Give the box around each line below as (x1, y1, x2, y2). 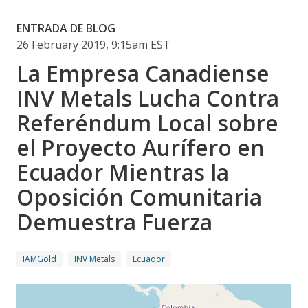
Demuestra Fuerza (16, 206, 212, 236)
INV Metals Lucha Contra (16, 82, 279, 113)
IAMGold (23, 252, 56, 265)
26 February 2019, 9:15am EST (16, 36, 170, 52)
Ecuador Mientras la (16, 157, 229, 187)
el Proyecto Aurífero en (16, 132, 265, 162)
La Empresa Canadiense (16, 58, 269, 88)
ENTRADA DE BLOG (16, 20, 115, 36)
